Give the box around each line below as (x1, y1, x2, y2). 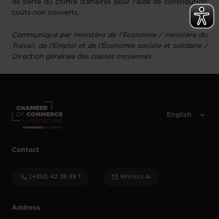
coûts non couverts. (12, 10, 79, 16)
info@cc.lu (120, 174, 151, 179)
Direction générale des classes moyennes (12, 54, 151, 60)
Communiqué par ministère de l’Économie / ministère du (12, 32, 207, 39)
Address (12, 204, 40, 211)
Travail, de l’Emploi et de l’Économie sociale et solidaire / (12, 43, 207, 49)
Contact (12, 147, 39, 153)
